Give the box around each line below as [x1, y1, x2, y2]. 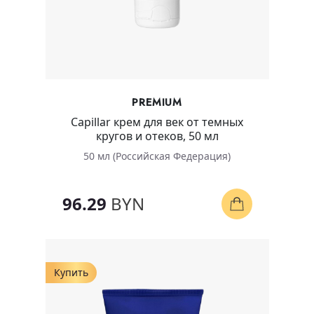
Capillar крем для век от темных [71, 114, 243, 130]
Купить [53, 265, 88, 279]
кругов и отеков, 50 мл [95, 128, 219, 144]
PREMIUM [132, 94, 182, 110]
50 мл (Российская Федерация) [83, 149, 231, 163]
